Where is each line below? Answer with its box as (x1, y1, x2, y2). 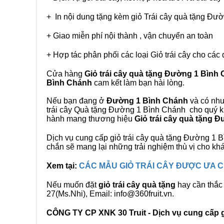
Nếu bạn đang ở (46, 96, 106, 105)
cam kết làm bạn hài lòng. (92, 78, 184, 87)
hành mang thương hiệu (46, 114, 134, 123)
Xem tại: (46, 161, 79, 170)
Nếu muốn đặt (46, 180, 98, 189)
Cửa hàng (46, 69, 84, 78)
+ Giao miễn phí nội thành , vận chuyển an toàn (46, 31, 213, 40)
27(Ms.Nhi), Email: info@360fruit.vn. (46, 189, 174, 198)
